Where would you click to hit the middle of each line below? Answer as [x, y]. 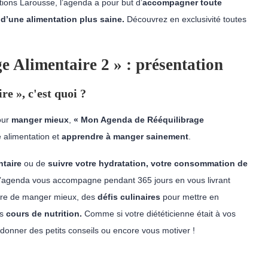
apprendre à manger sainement [125, 136]
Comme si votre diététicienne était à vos [160, 214]
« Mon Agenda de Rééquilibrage [139, 120]
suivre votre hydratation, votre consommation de [148, 163]
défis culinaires [130, 197]
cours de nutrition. [45, 214]
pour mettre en [191, 197]
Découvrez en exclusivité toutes [187, 19]
